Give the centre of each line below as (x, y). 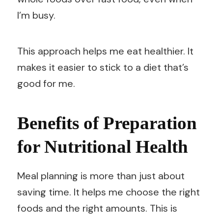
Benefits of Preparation (107, 123)
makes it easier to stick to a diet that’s (103, 68)
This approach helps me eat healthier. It (105, 51)
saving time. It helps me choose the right (109, 192)
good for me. (46, 84)
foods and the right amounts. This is (97, 208)
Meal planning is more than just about (101, 176)
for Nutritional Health (103, 147)
